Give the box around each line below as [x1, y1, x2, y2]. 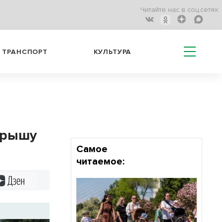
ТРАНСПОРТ [2, 47, 48, 56]
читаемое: [76, 156, 124, 167]
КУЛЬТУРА [93, 47, 132, 56]
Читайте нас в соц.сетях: [140, 5, 220, 14]
